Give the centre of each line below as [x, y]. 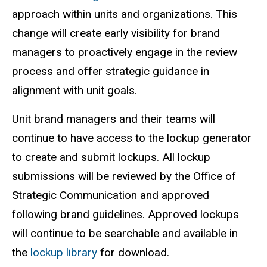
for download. [135, 253]
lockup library [64, 253]
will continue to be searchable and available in [125, 234]
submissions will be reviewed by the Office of [124, 176]
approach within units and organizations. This [125, 14]
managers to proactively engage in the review [125, 52]
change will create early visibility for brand [116, 33]
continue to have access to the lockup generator [132, 138]
